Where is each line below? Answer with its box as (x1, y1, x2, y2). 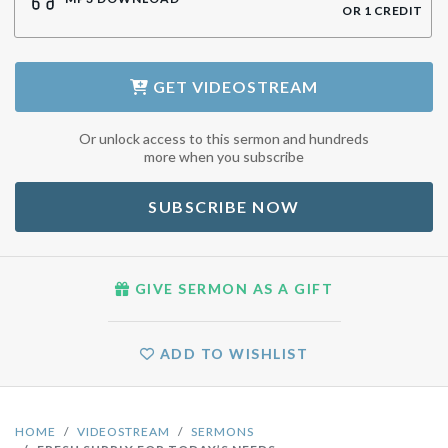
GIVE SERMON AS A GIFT (252, 279, 334, 297)
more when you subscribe (144, 147, 304, 165)
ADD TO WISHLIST (155, 344, 309, 362)
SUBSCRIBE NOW (148, 196, 300, 216)
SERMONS (191, 423, 254, 439)
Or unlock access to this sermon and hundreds (79, 129, 369, 147)
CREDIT (371, 2, 423, 18)
